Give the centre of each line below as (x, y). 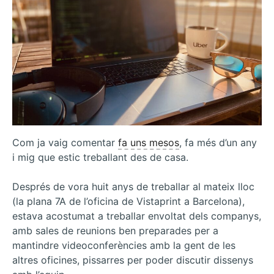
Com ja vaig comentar (65, 143)
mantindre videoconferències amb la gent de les (124, 246)
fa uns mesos (149, 143)
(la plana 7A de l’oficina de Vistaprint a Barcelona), (128, 202)
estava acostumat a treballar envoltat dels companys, (137, 216)
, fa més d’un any (218, 143)
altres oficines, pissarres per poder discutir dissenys (133, 260)
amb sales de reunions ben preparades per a (115, 231)
